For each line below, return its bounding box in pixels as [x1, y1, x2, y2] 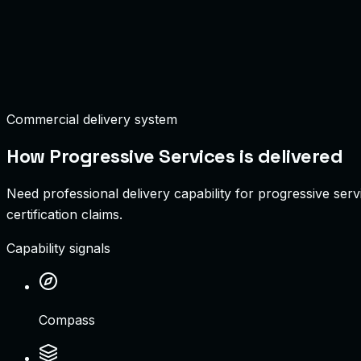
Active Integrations [29, 77, 143, 93]
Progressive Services [49, 143, 235, 168]
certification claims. [6, 205, 122, 222]
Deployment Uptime [29, 56, 151, 73]
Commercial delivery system [6, 110, 177, 127]
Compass [39, 311, 95, 328]
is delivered [234, 143, 343, 168]
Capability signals [6, 239, 110, 256]
